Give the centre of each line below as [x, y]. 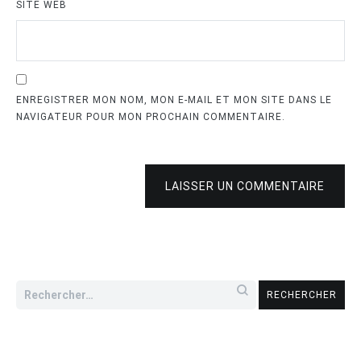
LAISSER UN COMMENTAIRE [245, 186]
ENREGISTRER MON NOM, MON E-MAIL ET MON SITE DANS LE [174, 100]
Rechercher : [50, 287]
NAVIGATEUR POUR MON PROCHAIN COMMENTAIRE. [151, 116]
